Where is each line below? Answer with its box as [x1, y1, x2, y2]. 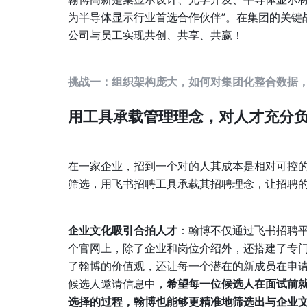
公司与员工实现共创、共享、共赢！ [68, 28, 243, 42]
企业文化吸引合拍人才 [68, 223, 177, 237]
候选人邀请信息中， [68, 277, 167, 291]
